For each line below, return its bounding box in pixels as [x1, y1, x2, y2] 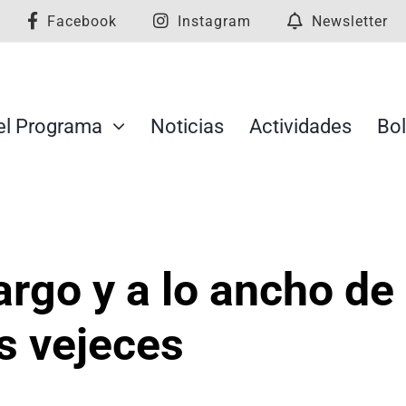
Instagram [178, 12, 251, 30]
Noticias [150, 114, 224, 138]
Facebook [47, 12, 117, 30]
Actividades [248, 114, 352, 138]
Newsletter [312, 12, 388, 30]
